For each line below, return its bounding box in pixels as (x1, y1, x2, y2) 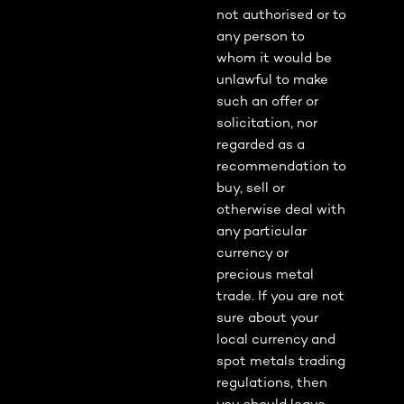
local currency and (216, 333, 335, 348)
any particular (216, 225, 307, 240)
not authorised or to (216, 8, 346, 23)
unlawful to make (216, 73, 328, 88)
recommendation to (216, 160, 346, 175)
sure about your (216, 311, 318, 326)
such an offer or (216, 95, 318, 110)
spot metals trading (216, 354, 345, 370)
